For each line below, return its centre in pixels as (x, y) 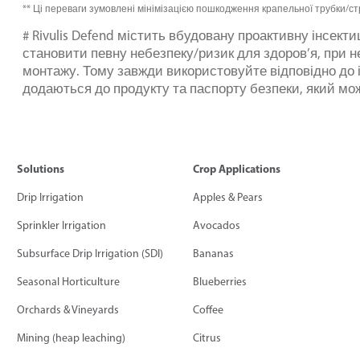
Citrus (207, 337)
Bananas (214, 253)
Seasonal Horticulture (68, 281)
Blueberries (220, 281)
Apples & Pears (228, 197)
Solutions (41, 168)
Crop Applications (237, 168)
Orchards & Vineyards (68, 309)
